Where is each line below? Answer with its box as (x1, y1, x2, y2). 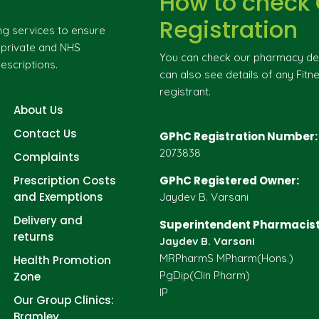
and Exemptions (14, 189, 103, 204)
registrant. (159, 85, 211, 98)
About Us (14, 103, 63, 117)
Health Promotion (14, 253, 111, 268)
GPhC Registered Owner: (159, 173, 299, 188)
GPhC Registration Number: (159, 129, 318, 144)
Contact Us (14, 126, 77, 141)
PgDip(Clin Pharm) (159, 268, 250, 282)
